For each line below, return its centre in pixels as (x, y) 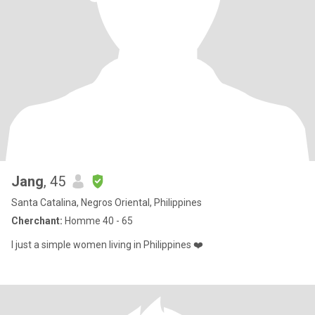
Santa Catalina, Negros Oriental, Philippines (107, 202)
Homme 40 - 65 (98, 221)
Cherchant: (37, 221)
